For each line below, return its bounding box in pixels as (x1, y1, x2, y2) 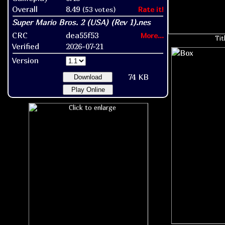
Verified (12, 41, 39, 51)
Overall (12, 4, 38, 14)
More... (141, 31, 164, 40)
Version (12, 55, 39, 65)
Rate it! (138, 5, 164, 14)
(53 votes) (82, 5, 116, 14)
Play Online (71, 85, 105, 93)
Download (73, 73, 102, 81)
